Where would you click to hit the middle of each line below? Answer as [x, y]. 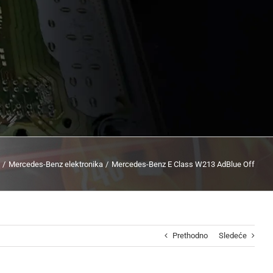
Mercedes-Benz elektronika [55, 164]
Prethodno [190, 236]
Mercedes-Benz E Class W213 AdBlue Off [183, 164]
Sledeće [233, 236]
